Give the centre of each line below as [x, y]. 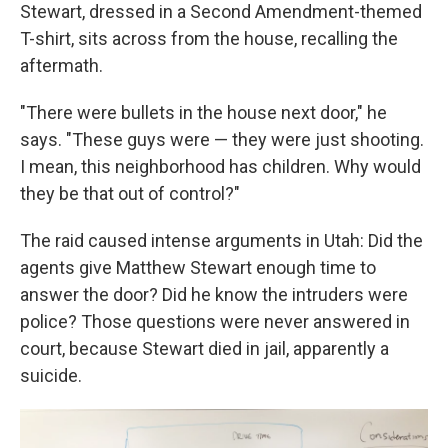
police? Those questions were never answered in [215, 321]
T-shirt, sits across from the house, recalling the [209, 38]
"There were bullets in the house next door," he [203, 112]
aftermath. [61, 65]
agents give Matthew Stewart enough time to [198, 267]
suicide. [51, 375]
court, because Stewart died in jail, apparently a [204, 348]
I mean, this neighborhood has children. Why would [220, 166]
